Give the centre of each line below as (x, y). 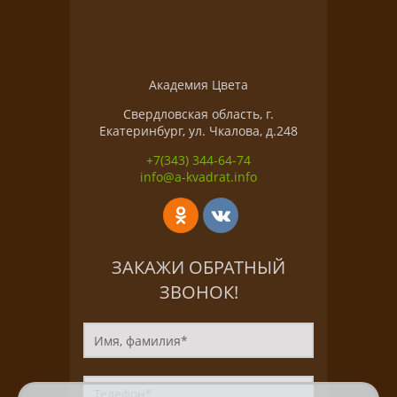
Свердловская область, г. (198, 114)
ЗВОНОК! (198, 292)
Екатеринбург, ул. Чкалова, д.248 (198, 131)
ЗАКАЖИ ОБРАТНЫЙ (198, 267)
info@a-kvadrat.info (198, 177)
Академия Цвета (198, 85)
